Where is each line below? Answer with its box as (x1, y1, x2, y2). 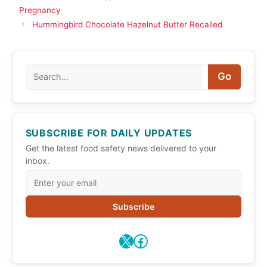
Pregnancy (19, 5, 61, 15)
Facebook (133, 231, 199, 249)
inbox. (25, 155, 49, 166)
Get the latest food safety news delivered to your (25, 142, 216, 153)
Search (24, 64, 58, 76)
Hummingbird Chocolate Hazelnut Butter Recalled (32, 19, 222, 29)
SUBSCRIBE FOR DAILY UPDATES (25, 126, 193, 139)
